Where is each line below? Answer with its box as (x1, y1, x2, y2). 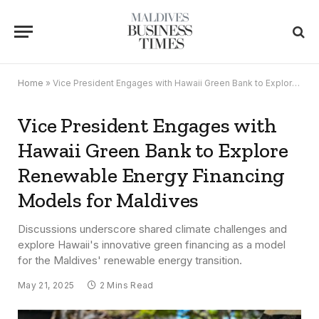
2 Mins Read (99, 280, 154, 291)
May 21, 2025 (18, 280, 75, 291)
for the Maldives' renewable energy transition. (18, 253, 242, 267)
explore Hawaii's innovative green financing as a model (18, 238, 286, 251)
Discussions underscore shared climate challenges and (18, 222, 287, 236)
